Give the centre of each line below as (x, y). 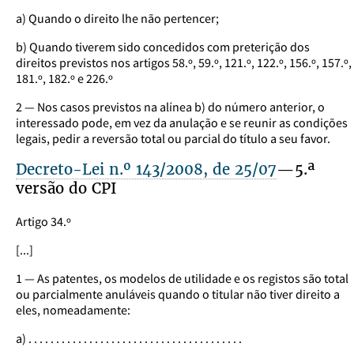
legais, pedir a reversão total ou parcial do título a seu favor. (173, 138)
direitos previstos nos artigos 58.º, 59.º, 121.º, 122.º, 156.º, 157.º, (184, 62)
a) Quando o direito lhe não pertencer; (117, 18)
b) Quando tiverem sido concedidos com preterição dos (163, 46)
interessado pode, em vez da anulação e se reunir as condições (182, 122)
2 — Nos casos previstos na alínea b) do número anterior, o (170, 106)
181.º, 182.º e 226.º (64, 78)
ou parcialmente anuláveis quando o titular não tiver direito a (178, 294)
